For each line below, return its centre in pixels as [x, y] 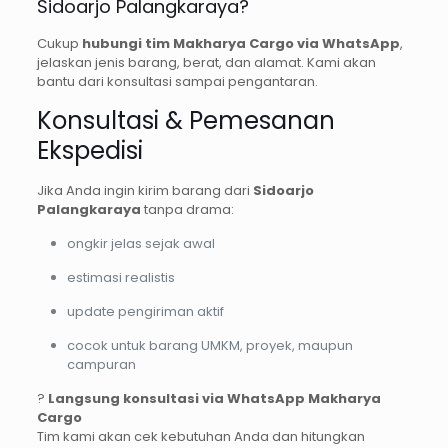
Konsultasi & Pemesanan [185, 120]
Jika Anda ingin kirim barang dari [144, 190]
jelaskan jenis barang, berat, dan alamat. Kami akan [206, 62]
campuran [101, 364]
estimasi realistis [120, 277]
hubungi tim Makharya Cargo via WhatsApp [240, 43]
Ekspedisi [89, 150]
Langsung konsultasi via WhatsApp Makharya [214, 398]
